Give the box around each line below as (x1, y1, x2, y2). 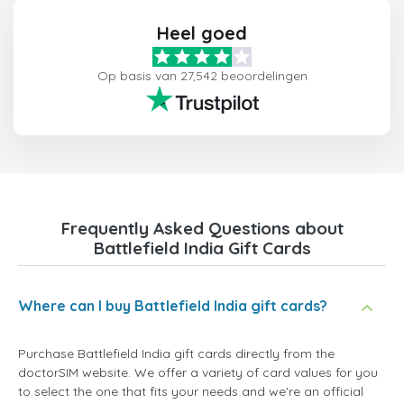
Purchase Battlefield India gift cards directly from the (18, 344, 335, 362)
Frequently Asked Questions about (60, 216, 344, 239)
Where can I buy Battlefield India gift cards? (18, 296, 327, 315)
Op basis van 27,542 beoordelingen (96, 67, 308, 84)
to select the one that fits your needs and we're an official (18, 382, 363, 399)
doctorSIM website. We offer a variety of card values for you (18, 363, 378, 381)
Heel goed (157, 21, 247, 44)
